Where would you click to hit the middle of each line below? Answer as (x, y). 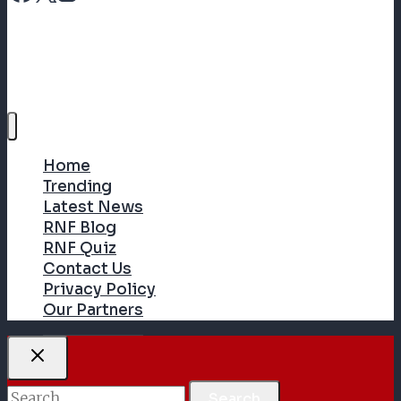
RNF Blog (80, 228)
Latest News (93, 208)
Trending (77, 187)
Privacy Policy (99, 290)
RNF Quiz (80, 249)
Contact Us (87, 269)
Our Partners (93, 311)
